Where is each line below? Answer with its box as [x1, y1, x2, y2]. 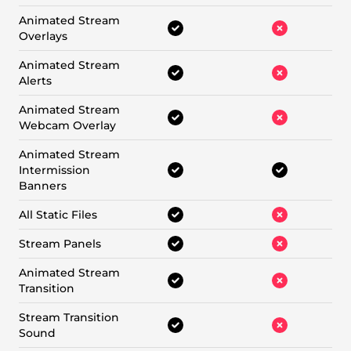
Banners [19, 179, 67, 194]
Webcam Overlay [19, 118, 116, 133]
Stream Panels [19, 237, 101, 251]
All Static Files [19, 208, 97, 223]
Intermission [19, 163, 90, 178]
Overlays [19, 29, 67, 44]
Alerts [19, 74, 52, 89]
